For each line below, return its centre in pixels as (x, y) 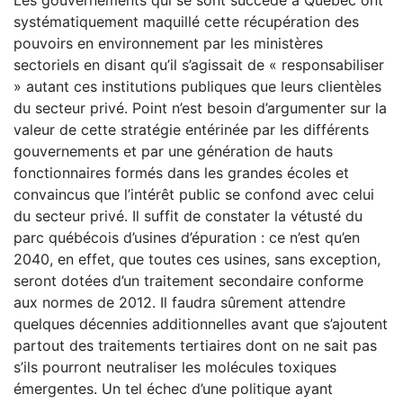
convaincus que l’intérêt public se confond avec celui (194, 194)
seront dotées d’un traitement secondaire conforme (188, 281)
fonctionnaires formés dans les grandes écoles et (181, 173)
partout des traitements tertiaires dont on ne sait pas (195, 345)
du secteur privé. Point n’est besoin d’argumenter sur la (200, 108)
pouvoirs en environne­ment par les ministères (168, 43)
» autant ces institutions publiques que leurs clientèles (197, 86)
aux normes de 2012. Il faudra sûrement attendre (179, 302)
